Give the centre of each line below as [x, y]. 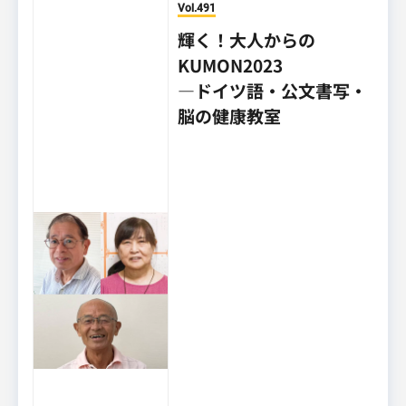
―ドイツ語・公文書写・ [273, 90]
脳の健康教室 [230, 116]
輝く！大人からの [247, 39]
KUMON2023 [231, 65]
